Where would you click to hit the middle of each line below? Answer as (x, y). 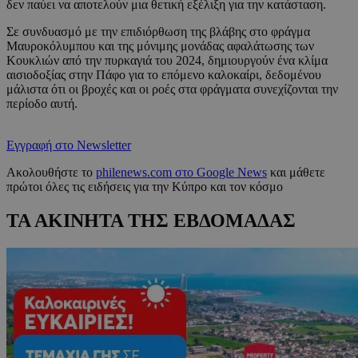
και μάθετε (296, 173)
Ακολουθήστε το (51, 173)
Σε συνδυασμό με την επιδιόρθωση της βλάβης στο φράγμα (158, 32)
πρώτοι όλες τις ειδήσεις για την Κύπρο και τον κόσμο (145, 187)
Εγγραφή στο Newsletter (69, 145)
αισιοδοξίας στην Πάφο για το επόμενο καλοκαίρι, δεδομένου (164, 75)
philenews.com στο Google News (181, 173)
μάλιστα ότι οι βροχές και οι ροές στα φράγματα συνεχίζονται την (172, 89)
